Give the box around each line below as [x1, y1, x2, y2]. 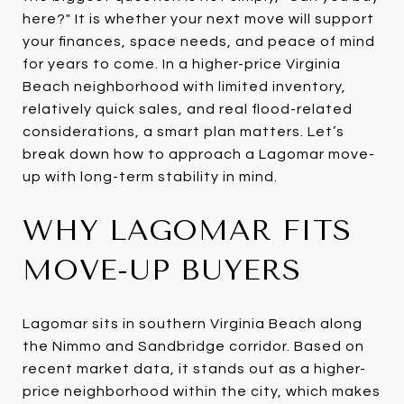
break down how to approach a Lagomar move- [23, 147, 375, 161]
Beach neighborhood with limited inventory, [23, 79, 346, 94]
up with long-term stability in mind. [23, 170, 278, 184]
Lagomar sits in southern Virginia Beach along [23, 316, 363, 331]
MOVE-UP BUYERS [23, 253, 301, 287]
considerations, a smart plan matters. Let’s [23, 124, 344, 139]
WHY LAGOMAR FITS [23, 214, 352, 247]
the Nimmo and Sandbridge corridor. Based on [23, 338, 364, 353]
